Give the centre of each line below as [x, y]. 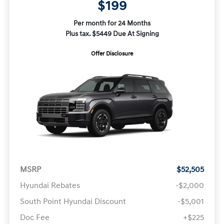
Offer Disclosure [112, 53]
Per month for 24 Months [112, 23]
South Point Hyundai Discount [73, 202]
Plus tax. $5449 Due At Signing [112, 33]
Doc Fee [34, 218]
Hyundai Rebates [50, 186]
